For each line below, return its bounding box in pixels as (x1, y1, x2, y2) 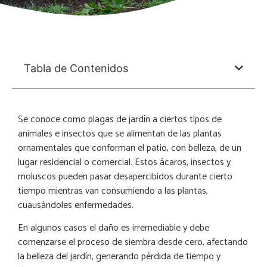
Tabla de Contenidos (24, 61, 128, 74)
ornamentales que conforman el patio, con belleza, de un (18, 139, 241, 156)
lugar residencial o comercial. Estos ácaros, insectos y (18, 154, 231, 170)
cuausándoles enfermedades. (18, 197, 136, 213)
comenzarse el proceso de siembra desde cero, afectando (18, 234, 248, 251)
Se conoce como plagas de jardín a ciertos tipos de (18, 111, 222, 128)
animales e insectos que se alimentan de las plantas (18, 125, 222, 142)
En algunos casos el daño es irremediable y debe (18, 220, 209, 237)
